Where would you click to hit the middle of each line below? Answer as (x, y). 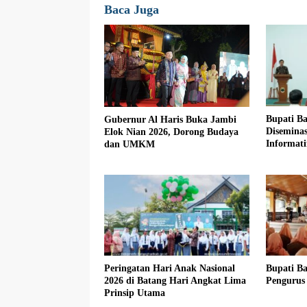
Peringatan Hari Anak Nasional (170, 269)
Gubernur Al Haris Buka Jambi (170, 119)
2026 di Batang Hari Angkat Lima (175, 281)
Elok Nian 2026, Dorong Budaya (171, 132)
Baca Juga (132, 10)
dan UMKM (130, 144)
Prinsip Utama (135, 293)
